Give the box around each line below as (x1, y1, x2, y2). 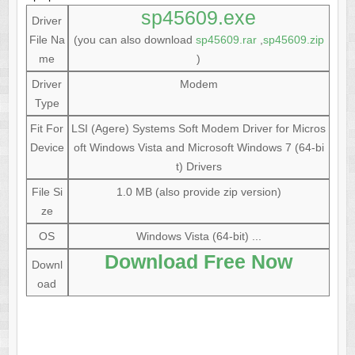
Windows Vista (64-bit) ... (136, 230, 261, 243)
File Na (29, 33, 65, 47)
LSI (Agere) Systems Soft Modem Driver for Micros (71, 122, 326, 136)
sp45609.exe (141, 6, 257, 29)
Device (29, 141, 64, 155)
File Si (31, 185, 63, 199)
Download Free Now (105, 250, 293, 273)
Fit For (30, 122, 64, 136)
